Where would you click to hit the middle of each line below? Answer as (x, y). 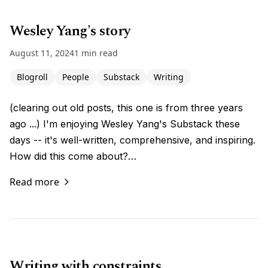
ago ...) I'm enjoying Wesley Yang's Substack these (125, 124)
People (76, 77)
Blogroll (32, 77)
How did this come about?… (73, 156)
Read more (34, 182)
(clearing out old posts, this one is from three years (126, 108)
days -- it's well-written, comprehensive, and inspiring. (133, 140)
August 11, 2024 (42, 53)
